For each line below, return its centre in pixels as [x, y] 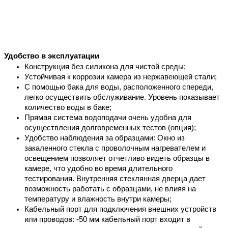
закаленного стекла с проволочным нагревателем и [115, 148]
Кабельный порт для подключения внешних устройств [120, 209]
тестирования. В [53, 178]
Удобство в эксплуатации [52, 56]
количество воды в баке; [68, 107]
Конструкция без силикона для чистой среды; [105, 66]
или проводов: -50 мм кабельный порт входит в [107, 219]
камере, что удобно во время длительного [98, 168]
